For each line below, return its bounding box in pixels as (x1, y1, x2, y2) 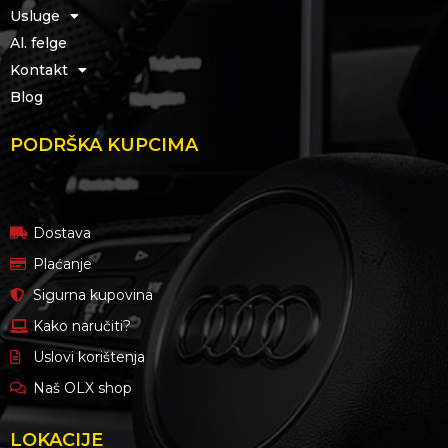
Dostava (32, 223, 91, 242)
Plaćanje (32, 254, 92, 273)
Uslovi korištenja (32, 347, 145, 366)
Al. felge (10, 33, 67, 52)
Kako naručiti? (32, 316, 131, 335)
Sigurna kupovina (32, 285, 153, 304)
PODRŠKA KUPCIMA (10, 133, 198, 156)
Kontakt (10, 60, 68, 79)
